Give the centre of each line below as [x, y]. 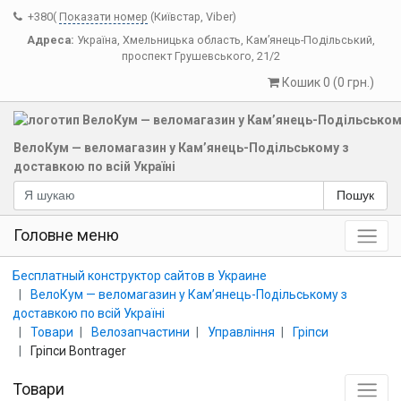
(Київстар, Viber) [193, 17]
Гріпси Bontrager [78, 350]
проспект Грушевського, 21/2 [200, 56]
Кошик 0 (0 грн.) [328, 82]
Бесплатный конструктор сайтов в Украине [140, 275]
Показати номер [103, 17]
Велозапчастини [141, 332]
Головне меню [66, 235]
